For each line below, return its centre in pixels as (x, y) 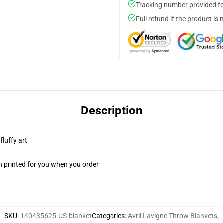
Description (111, 111)
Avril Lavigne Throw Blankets (172, 216)
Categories (108, 216)
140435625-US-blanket (56, 216)
